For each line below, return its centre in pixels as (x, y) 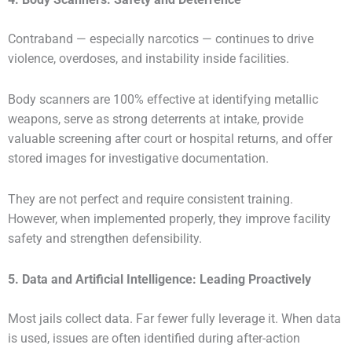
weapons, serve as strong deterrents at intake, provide (156, 119)
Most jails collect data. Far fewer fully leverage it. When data (174, 319)
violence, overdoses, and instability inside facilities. (148, 59)
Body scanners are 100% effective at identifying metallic (163, 99)
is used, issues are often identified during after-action (154, 339)
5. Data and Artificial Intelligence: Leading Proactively (159, 280)
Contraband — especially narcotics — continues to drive (161, 39)
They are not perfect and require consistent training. (150, 199)
